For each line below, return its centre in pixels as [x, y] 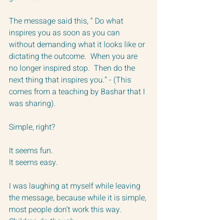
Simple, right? [34, 127]
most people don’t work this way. [66, 209]
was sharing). [32, 103]
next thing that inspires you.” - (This [71, 80]
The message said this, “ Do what [67, 21]
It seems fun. [31, 151]
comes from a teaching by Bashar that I [78, 92]
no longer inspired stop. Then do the [73, 68]
